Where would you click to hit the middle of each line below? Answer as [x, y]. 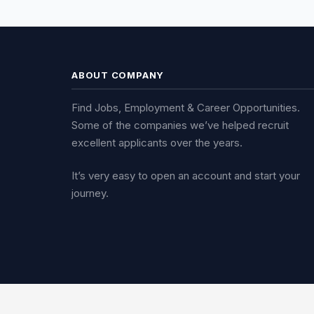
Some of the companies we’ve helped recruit [180, 125]
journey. [90, 193]
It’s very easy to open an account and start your [186, 176]
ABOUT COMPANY [118, 75]
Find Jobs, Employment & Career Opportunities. [186, 107]
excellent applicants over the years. [157, 142]
